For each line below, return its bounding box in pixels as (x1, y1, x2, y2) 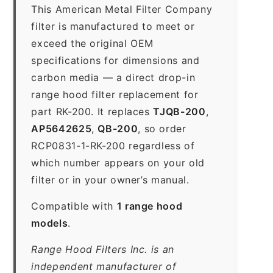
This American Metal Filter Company (31, 2, 213, 15)
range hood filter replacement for (31, 88, 199, 101)
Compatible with (31, 199, 117, 212)
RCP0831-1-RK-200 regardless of (31, 139, 195, 152)
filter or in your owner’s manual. (31, 173, 190, 186)
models (31, 216, 68, 229)
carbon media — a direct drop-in (31, 71, 196, 83)
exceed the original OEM (31, 37, 154, 49)
